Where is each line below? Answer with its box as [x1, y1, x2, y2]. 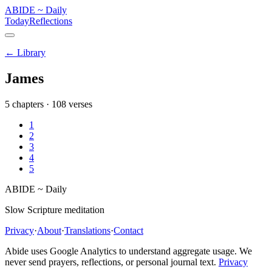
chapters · [10, 98, 52, 109]
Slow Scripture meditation [5, 204, 104, 215]
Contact [114, 225, 143, 236]
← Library [5, 47, 46, 58]
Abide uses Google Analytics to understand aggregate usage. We [5, 245, 252, 256]
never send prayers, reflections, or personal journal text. [5, 256, 216, 267]
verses [66, 98, 92, 109]
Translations [64, 225, 110, 236]
